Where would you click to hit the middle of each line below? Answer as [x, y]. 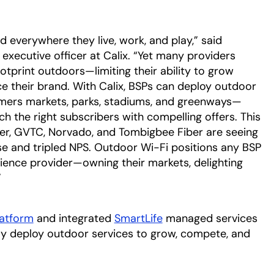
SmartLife [138, 218]
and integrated [74, 218]
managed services [210, 218]
